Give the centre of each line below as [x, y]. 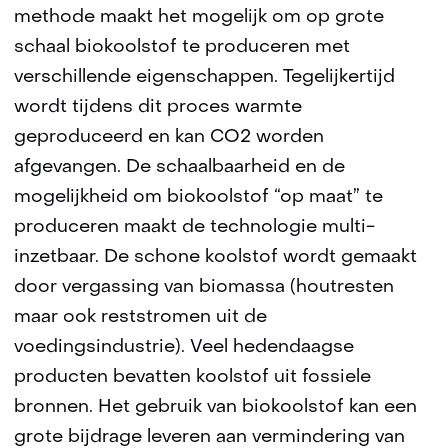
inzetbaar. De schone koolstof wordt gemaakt [215, 257]
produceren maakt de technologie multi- [194, 227]
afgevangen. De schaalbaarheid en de [179, 167]
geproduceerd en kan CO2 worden [169, 137]
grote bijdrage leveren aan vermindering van [209, 437]
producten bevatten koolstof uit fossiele [192, 377]
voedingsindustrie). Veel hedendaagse [184, 347]
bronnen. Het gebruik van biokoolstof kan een [215, 407]
